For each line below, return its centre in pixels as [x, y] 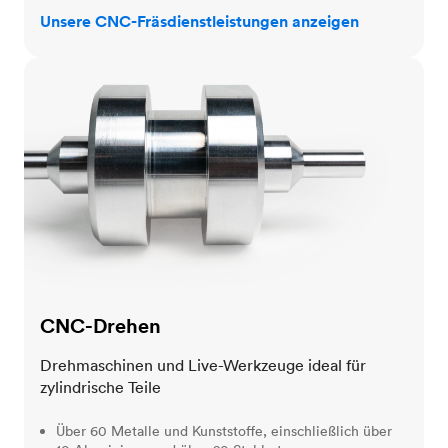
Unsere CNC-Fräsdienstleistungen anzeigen [199, 22]
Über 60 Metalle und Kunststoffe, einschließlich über [224, 431]
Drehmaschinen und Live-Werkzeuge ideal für [203, 365]
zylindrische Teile [100, 387]
